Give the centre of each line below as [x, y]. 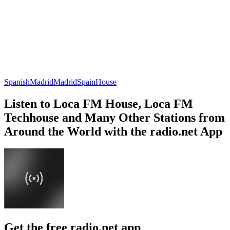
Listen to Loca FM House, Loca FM [99, 103]
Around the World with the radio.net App [113, 131]
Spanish [17, 82]
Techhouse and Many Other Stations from [114, 117]
